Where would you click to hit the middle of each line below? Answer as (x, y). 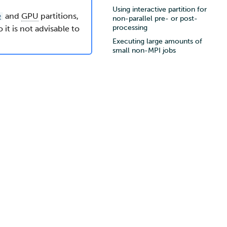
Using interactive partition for (160, 10)
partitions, (59, 16)
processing (130, 28)
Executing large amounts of (157, 41)
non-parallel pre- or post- (155, 19)
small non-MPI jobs (144, 50)
